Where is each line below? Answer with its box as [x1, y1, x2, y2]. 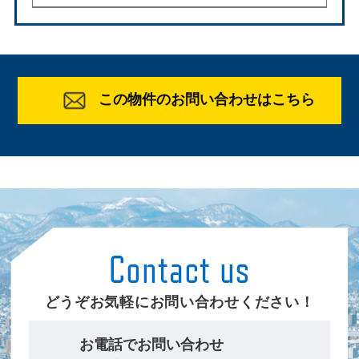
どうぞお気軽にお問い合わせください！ [44, 293, 315, 310]
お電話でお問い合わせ [79, 337, 224, 353]
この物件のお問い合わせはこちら [98, 91, 315, 107]
